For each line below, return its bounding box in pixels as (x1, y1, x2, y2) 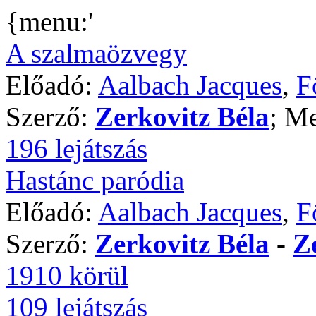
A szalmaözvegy (6, 38, 187, 68)
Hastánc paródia (6, 165, 184, 195)
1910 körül (6, 260, 128, 291)
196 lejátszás (6, 133, 147, 164)
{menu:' (6, 6, 93, 37)
